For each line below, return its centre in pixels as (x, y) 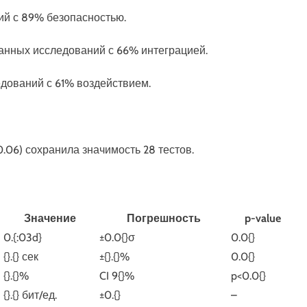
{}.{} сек (21, 257)
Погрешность (164, 219)
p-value (263, 219)
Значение (50, 219)
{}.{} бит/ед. (30, 295)
